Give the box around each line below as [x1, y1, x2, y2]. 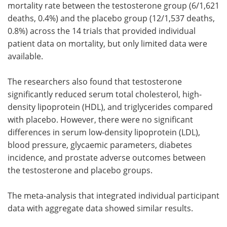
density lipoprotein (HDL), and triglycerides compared [8, 101, 213, 112]
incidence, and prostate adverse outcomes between [8, 152, 206, 163]
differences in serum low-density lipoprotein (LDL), [8, 126, 200, 138]
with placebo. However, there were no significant [8, 113, 193, 125]
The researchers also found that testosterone [8, 75, 182, 87]
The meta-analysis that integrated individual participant [8, 190, 219, 201]
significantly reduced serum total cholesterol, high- [8, 88, 202, 100]
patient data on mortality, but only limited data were [8, 37, 207, 49]
